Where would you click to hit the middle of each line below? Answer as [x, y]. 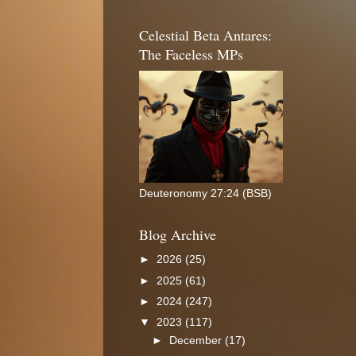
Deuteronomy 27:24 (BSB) [205, 193]
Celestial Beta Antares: [205, 35]
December [197, 340]
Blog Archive [178, 234]
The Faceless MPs [191, 54]
